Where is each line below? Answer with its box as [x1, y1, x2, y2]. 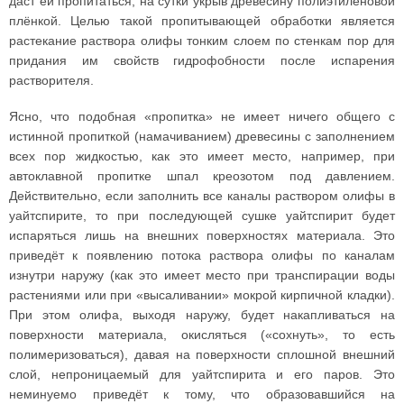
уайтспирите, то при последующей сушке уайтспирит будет [9, 208, 395, 223]
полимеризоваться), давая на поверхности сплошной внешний [9, 347, 395, 362]
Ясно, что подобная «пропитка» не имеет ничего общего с [9, 109, 395, 124]
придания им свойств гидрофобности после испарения [9, 53, 395, 68]
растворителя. [9, 73, 94, 87]
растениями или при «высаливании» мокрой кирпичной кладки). [9, 288, 395, 302]
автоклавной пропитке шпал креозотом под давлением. [9, 169, 395, 183]
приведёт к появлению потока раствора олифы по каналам [9, 248, 395, 262]
